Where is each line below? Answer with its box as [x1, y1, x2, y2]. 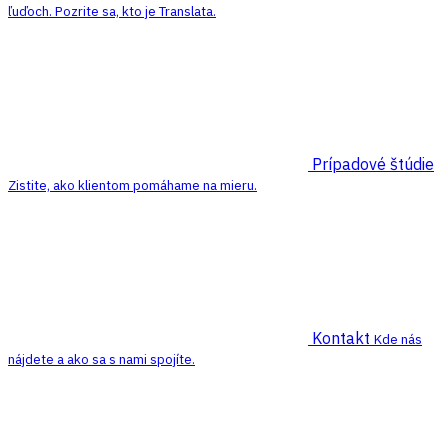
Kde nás [374, 330, 422, 348]
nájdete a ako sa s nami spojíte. [8, 350, 195, 368]
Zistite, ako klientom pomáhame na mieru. [8, 176, 257, 194]
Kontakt [312, 328, 374, 348]
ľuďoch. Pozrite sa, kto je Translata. [8, 2, 216, 20]
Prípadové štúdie [312, 154, 434, 174]
